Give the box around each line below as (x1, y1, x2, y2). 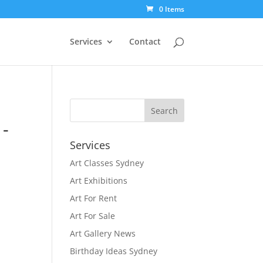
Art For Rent (70, 193, 117, 204)
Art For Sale (70, 210, 116, 221)
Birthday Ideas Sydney (70, 245, 158, 257)
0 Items (159, 4, 184, 14)
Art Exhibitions (70, 175, 128, 186)
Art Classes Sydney (70, 157, 144, 168)
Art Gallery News (70, 228, 136, 239)
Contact (129, 36, 161, 47)
